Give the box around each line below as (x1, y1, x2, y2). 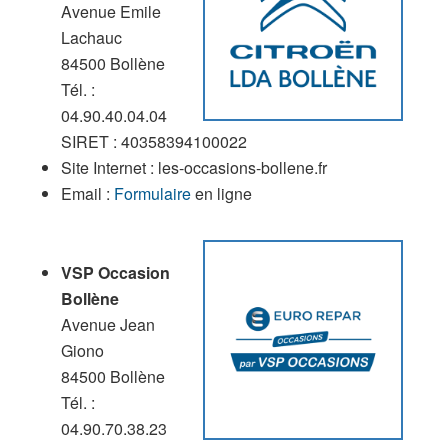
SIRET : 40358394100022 (60, 129, 247, 153)
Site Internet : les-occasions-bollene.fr (60, 155, 327, 179)
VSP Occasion (60, 260, 170, 284)
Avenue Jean (60, 312, 155, 336)
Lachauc (60, 25, 122, 49)
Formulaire (113, 181, 191, 205)
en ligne (190, 181, 252, 205)
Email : (60, 181, 114, 205)
